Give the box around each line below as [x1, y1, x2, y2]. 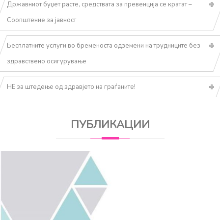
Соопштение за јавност [7, 16, 77, 25]
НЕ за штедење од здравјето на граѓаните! [7, 82, 136, 91]
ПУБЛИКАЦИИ [70, 117, 150, 132]
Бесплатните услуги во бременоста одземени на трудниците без [7, 41, 200, 50]
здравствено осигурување [7, 56, 87, 66]
